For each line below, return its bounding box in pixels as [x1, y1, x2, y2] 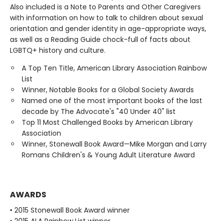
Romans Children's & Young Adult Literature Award [22, 150, 195, 160]
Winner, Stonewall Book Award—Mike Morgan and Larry [22, 139, 207, 149]
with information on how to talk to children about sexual [10, 13, 203, 23]
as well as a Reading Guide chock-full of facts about [10, 35, 190, 45]
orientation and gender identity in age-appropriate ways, [10, 24, 206, 34]
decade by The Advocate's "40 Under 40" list [22, 107, 176, 117]
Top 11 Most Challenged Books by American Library [22, 117, 193, 128]
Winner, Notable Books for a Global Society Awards [22, 85, 194, 95]
